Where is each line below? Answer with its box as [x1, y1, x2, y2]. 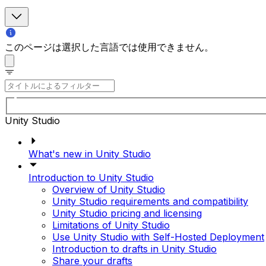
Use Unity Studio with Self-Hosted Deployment [52, 230, 264, 243]
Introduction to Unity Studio [28, 171, 154, 183]
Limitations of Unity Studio [52, 218, 170, 231]
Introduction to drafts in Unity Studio [52, 242, 217, 255]
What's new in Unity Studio [28, 147, 151, 160]
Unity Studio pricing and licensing [52, 207, 202, 219]
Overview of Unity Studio [52, 183, 165, 195]
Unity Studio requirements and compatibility [52, 195, 248, 207]
